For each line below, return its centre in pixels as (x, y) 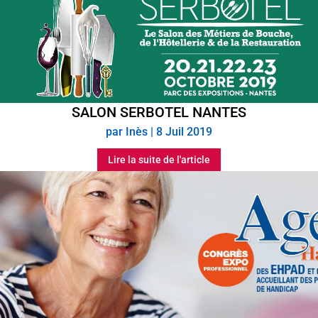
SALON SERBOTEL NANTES (159, 113)
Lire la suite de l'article (159, 160)
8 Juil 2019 (184, 132)
